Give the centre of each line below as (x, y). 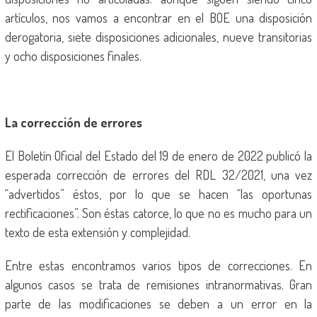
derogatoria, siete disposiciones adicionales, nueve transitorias (158, 37)
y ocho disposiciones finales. (73, 56)
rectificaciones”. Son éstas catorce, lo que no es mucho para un (158, 213)
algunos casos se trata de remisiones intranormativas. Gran (158, 284)
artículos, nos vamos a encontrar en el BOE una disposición (158, 18)
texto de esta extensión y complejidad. (97, 232)
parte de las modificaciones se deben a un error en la (158, 304)
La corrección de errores (73, 122)
